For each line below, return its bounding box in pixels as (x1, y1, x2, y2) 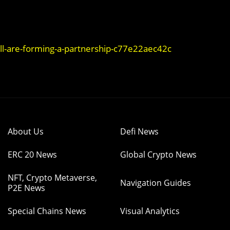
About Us (8, 126, 44, 137)
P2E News (8, 182, 45, 194)
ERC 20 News (8, 149, 57, 160)
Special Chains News (8, 205, 86, 217)
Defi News (120, 126, 159, 137)
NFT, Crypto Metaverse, (8, 172, 97, 183)
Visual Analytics (120, 205, 180, 217)
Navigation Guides (120, 177, 191, 188)
